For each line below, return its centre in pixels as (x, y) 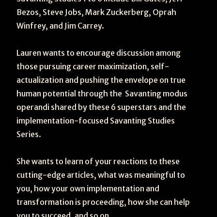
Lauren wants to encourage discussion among (99, 53)
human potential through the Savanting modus (102, 93)
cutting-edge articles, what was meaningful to (101, 175)
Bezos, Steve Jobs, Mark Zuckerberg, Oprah (97, 12)
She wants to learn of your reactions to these (98, 161)
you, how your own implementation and (88, 188)
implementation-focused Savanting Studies (96, 121)
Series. (29, 134)
